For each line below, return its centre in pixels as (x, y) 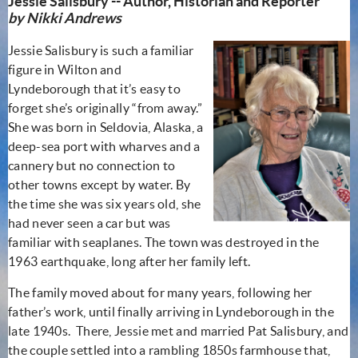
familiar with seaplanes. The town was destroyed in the (164, 242)
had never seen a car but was (89, 223)
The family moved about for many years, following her (160, 292)
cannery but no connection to (92, 165)
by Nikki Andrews (65, 18)
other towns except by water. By (99, 184)
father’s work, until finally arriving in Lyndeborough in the (171, 311)
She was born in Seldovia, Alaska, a (106, 127)
